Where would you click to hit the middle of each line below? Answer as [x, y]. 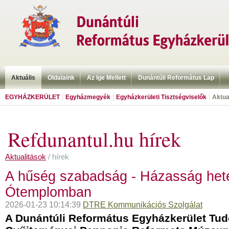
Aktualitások [26, 157]
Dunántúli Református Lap [176, 78]
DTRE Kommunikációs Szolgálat [143, 205]
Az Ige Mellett [106, 78]
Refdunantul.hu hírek [94, 139]
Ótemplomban [48, 192]
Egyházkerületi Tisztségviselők [161, 97]
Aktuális [23, 78]
